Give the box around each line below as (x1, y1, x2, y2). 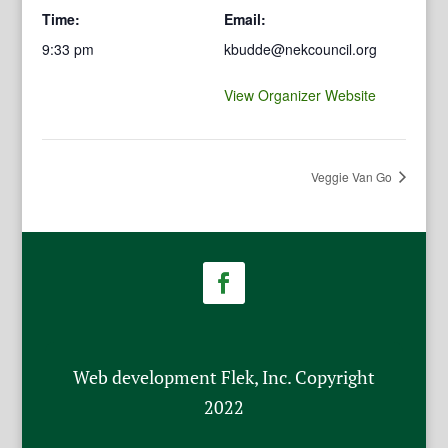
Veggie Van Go (310, 167, 395, 185)
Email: (224, 8, 266, 29)
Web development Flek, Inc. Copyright (72, 364, 375, 389)
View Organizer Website (224, 84, 376, 105)
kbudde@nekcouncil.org (224, 38, 377, 59)
